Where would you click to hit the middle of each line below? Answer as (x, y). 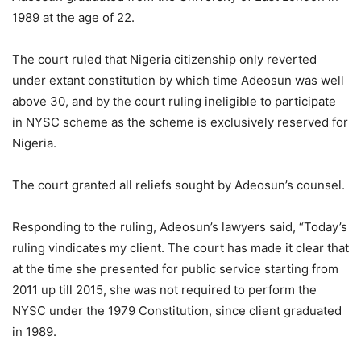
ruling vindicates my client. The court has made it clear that (180, 248)
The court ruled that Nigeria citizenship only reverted (164, 60)
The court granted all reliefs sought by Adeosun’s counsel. (178, 185)
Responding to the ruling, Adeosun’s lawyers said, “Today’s (180, 227)
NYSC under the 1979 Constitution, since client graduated (177, 311)
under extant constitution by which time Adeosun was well (178, 81)
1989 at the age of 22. (73, 18)
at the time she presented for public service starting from (175, 269)
